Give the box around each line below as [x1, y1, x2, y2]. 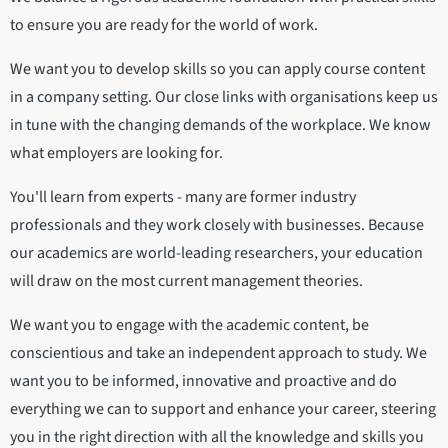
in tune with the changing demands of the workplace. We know [10, 113, 431, 136]
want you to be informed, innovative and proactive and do [10, 369, 397, 392]
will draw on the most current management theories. [10, 269, 363, 292]
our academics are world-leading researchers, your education [10, 241, 423, 264]
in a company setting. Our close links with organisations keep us [10, 85, 438, 108]
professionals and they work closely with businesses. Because [10, 213, 424, 236]
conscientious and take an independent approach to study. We [10, 341, 427, 364]
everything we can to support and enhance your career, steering [10, 397, 436, 420]
